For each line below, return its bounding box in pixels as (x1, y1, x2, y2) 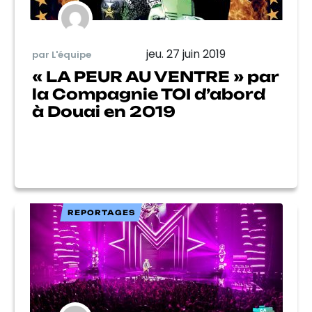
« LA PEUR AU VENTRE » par (32, 68, 279, 86)
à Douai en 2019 (32, 102, 175, 120)
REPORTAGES (67, 208, 135, 217)
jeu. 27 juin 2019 (146, 46, 226, 62)
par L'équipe (32, 47, 91, 61)
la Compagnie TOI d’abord (32, 85, 265, 103)
